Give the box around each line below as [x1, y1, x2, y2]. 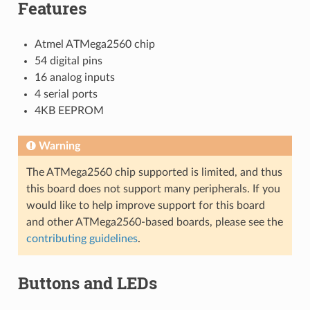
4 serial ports [34, 88, 98, 100]
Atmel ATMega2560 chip [34, 38, 155, 50]
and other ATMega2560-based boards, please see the [26, 216, 283, 228]
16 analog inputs [34, 71, 115, 83]
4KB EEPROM [34, 104, 104, 116]
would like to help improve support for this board [26, 199, 265, 211]
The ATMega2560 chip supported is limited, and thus [26, 166, 282, 178]
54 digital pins [34, 55, 102, 66]
